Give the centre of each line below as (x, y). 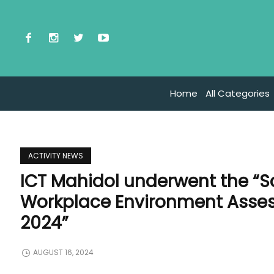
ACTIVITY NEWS (56, 156)
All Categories (237, 94)
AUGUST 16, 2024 (64, 253)
